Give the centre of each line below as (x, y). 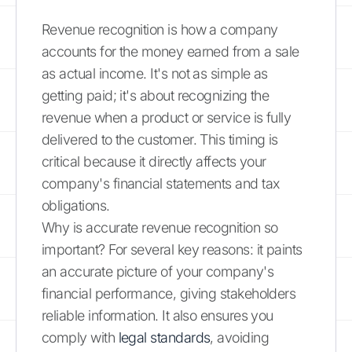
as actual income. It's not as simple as (155, 73)
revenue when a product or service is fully (167, 117)
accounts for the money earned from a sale (170, 51)
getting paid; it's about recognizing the (156, 95)
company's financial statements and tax (161, 183)
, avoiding (240, 337)
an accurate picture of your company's (158, 271)
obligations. (76, 205)
